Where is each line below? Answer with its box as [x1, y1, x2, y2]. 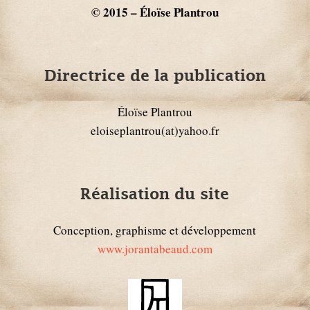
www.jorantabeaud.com [97, 240, 212, 257]
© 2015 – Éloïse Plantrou [91, 3, 219, 21]
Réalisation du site [80, 185, 230, 203]
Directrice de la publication [44, 66, 266, 84]
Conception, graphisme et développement [53, 221, 257, 238]
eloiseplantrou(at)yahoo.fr [90, 122, 219, 138]
